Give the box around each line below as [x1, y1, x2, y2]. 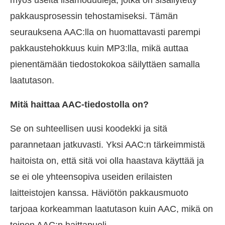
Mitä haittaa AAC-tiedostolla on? [10, 99, 149, 109]
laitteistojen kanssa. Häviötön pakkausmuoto [10, 187, 188, 198]
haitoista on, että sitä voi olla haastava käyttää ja [10, 155, 204, 166]
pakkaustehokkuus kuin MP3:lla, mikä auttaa [10, 43, 188, 53]
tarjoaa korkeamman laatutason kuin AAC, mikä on [10, 203, 213, 214]
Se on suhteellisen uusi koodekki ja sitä [10, 123, 167, 134]
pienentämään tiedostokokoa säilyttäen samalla [10, 59, 200, 69]
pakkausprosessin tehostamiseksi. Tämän [10, 11, 178, 21]
